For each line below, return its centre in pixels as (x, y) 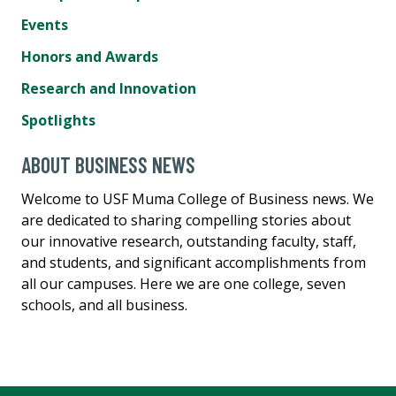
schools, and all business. (104, 305)
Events (45, 24)
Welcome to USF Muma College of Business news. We (198, 198)
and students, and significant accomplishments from (194, 262)
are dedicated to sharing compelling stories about (186, 220)
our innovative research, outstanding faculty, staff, (189, 241)
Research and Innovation (109, 88)
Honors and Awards (90, 56)
